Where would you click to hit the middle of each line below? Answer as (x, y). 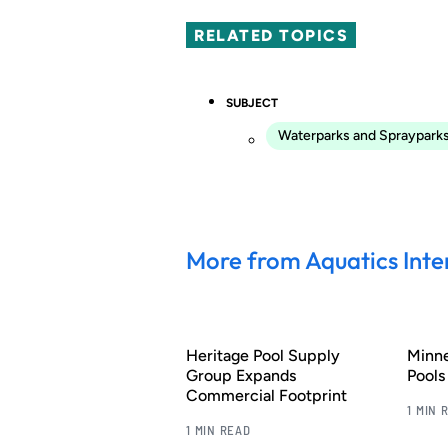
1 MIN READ (218, 429)
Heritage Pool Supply (263, 355)
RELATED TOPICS (271, 35)
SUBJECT (252, 102)
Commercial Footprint (266, 395)
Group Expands (241, 375)
